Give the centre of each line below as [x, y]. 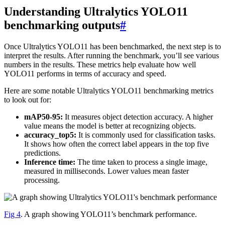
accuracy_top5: [50, 135]
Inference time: [50, 162]
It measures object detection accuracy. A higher [138, 117]
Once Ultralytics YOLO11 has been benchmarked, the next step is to [113, 47]
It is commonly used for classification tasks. [146, 135]
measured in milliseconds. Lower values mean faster [106, 171]
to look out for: [28, 100]
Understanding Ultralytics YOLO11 [96, 12]
